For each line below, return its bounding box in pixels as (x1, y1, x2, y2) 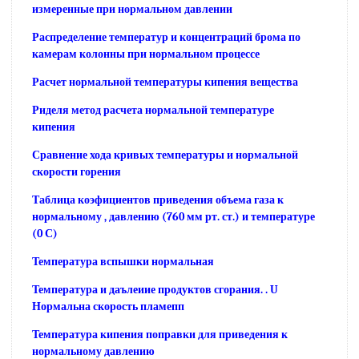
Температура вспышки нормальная (32, 254, 214, 268)
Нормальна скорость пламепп (32, 299, 184, 313)
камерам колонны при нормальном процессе (32, 46, 260, 61)
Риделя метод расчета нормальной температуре (32, 103, 274, 117)
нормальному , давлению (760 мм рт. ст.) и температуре (32, 209, 315, 224)
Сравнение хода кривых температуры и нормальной (32, 147, 298, 162)
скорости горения (32, 164, 121, 179)
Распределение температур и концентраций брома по (32, 30, 301, 44)
